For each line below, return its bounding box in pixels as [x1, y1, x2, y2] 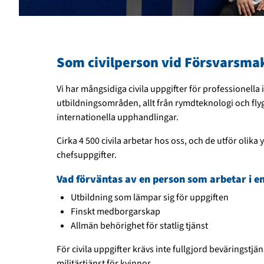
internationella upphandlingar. [57, 111, 179, 124]
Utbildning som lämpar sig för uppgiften [71, 191, 229, 204]
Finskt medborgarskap [71, 205, 160, 219]
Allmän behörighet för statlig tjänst [71, 219, 208, 233]
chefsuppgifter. [57, 148, 117, 162]
